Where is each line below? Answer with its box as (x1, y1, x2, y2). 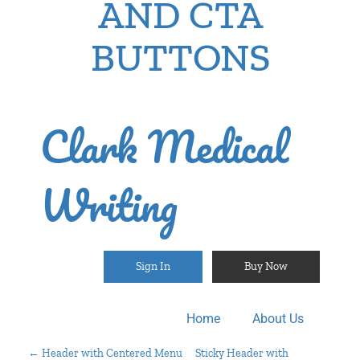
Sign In (136, 260, 170, 273)
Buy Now (244, 260, 288, 273)
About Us (252, 311, 304, 326)
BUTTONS (90, 34, 270, 81)
